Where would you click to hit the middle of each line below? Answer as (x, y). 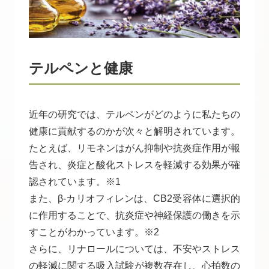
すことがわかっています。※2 (94, 232)
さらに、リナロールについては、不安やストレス (134, 249)
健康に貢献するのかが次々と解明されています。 (134, 131)
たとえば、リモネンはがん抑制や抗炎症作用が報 (134, 148)
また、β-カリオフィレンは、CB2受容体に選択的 (134, 198)
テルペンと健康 (81, 68)
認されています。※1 (75, 181)
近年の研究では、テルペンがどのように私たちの (134, 114)
